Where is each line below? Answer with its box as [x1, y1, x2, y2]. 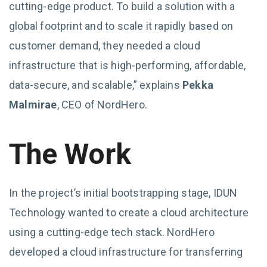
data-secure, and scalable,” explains [9, 79, 182, 91]
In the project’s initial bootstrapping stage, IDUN [9, 187, 238, 199]
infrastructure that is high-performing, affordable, [9, 59, 246, 72]
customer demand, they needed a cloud [9, 39, 200, 52]
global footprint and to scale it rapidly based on [9, 20, 234, 32]
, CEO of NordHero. [57, 98, 147, 111]
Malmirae [9, 98, 57, 111]
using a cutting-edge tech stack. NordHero [9, 226, 215, 238]
